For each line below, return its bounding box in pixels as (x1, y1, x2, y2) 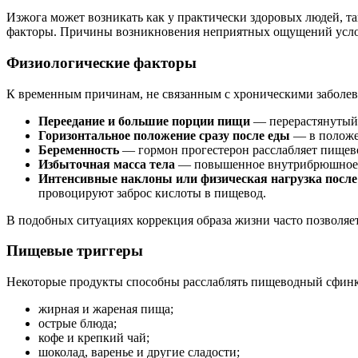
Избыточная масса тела (38, 157, 175, 171)
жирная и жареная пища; (38, 302, 173, 316)
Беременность (38, 142, 119, 157)
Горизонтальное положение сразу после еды (38, 128, 290, 142)
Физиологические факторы (6, 54, 197, 71)
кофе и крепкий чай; (38, 331, 149, 344)
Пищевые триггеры (6, 242, 143, 260)
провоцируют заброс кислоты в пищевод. (38, 185, 266, 200)
